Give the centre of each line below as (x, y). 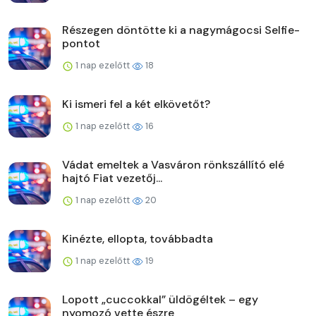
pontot (81, 43)
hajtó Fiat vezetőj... (112, 178)
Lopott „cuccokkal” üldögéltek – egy (160, 299)
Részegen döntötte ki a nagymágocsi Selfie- (181, 30)
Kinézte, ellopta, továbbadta (138, 238)
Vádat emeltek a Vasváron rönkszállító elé (173, 164)
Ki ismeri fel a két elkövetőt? (136, 104)
